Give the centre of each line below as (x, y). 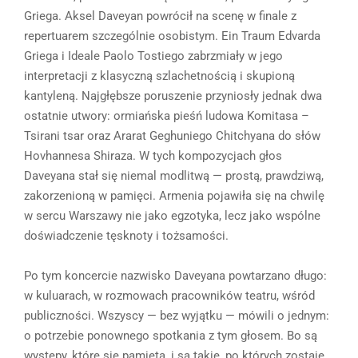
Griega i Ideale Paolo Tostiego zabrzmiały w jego (153, 56)
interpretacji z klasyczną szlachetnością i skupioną (159, 76)
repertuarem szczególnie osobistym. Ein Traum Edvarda (172, 36)
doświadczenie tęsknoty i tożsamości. (126, 235)
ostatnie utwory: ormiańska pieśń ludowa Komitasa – (167, 115)
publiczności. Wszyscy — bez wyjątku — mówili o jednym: (177, 315)
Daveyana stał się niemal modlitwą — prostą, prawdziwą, (174, 175)
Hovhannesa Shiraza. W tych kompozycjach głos (153, 155)
